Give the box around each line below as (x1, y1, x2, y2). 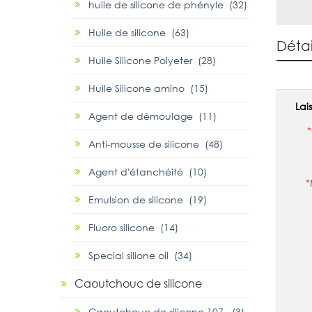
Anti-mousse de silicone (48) (88, 137, 223, 151)
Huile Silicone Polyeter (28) (88, 54, 216, 68)
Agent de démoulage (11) (88, 109, 217, 123)
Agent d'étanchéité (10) (88, 165, 207, 179)
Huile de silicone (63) (88, 26, 189, 40)
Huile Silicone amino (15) (88, 81, 208, 95)
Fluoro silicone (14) (88, 221, 178, 235)
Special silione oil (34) (88, 249, 192, 263)
